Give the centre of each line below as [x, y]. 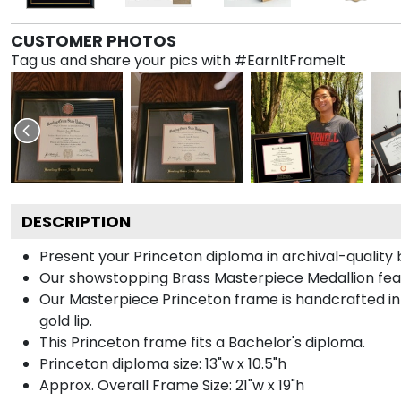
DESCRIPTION [76, 221]
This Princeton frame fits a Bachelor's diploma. [202, 342]
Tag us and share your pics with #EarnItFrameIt [178, 60]
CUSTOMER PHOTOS [94, 40]
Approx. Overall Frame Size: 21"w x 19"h [172, 385]
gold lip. [66, 320]
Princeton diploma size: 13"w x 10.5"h [163, 363]
